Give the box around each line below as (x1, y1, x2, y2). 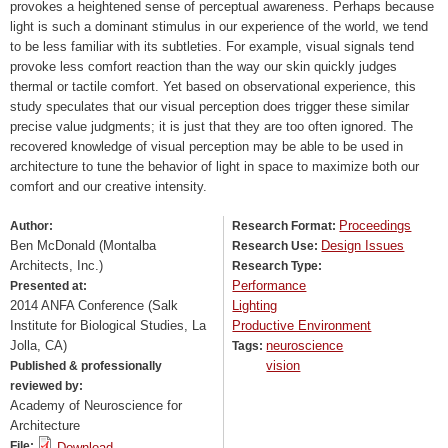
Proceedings (339, 218, 412, 234)
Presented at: (10, 279, 90, 294)
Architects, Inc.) (10, 258, 103, 274)
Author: (10, 219, 56, 234)
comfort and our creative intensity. (10, 178, 207, 194)
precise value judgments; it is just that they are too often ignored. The (10, 118, 413, 134)
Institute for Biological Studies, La (10, 318, 206, 334)
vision (266, 358, 301, 374)
